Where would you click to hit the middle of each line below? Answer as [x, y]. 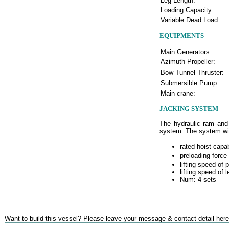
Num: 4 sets [198, 179]
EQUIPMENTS [182, 36]
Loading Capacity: [188, 10]
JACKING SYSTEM [189, 108]
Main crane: [178, 93]
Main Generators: [186, 52]
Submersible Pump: [190, 83]
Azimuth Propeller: [188, 61]
